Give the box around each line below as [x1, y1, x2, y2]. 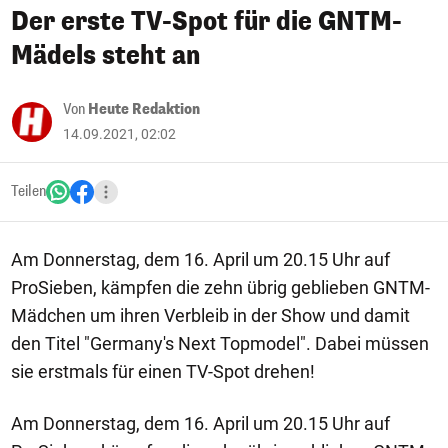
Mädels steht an [11, 39, 200, 72]
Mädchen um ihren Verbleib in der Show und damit [11, 305, 410, 326]
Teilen [11, 182, 46, 201]
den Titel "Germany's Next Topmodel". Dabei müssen [11, 333, 429, 354]
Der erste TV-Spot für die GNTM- [11, 5, 402, 38]
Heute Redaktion [88, 100, 200, 119]
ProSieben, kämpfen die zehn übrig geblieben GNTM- [11, 277, 430, 298]
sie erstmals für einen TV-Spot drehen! [11, 361, 315, 382]
